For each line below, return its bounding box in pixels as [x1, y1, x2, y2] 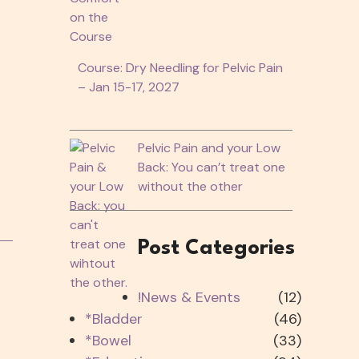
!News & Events [137, 287, 240, 307]
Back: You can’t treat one [137, 158, 285, 175]
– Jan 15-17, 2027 [77, 78, 179, 95]
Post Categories [137, 237, 295, 259]
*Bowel [85, 330, 131, 350]
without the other [137, 177, 243, 195]
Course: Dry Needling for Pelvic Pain [77, 58, 283, 76]
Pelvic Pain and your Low [137, 139, 280, 156]
